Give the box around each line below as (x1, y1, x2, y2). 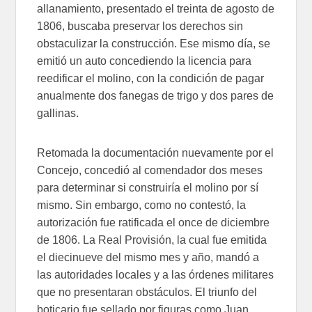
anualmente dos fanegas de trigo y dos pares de (37, 90, 274, 102)
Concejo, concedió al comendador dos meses (37, 164, 263, 177)
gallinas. (37, 107, 79, 120)
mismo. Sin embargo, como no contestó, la (37, 199, 247, 212)
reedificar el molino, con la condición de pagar (37, 72, 265, 85)
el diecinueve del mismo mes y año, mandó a (37, 251, 260, 264)
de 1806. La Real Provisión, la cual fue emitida (37, 234, 267, 247)
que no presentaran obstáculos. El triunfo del (37, 286, 258, 299)
